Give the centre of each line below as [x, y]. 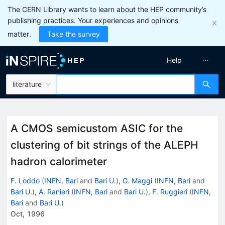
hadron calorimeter [59, 161]
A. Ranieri [54, 191]
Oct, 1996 [28, 213]
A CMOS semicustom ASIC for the [97, 128]
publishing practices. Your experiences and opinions [93, 20]
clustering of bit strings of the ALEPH [104, 145]
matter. [19, 34]
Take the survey [74, 34]
